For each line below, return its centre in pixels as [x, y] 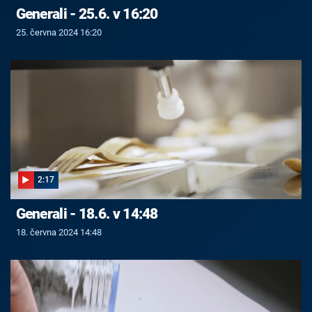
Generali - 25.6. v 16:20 [87, 14]
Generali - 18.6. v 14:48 [87, 214]
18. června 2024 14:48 [58, 232]
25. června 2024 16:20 [58, 32]
